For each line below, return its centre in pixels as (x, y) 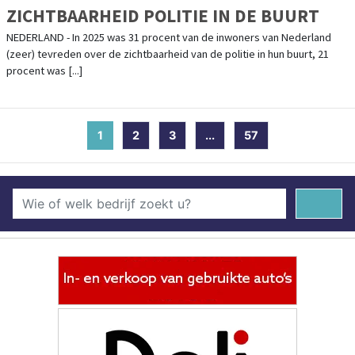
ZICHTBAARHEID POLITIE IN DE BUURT (163, 15)
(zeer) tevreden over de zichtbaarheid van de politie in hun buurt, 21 (168, 53)
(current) (128, 135)
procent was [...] (44, 70)
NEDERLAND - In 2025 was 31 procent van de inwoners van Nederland (169, 37)
